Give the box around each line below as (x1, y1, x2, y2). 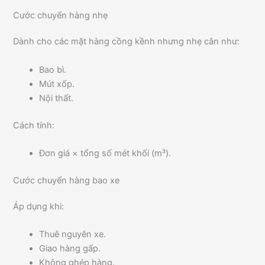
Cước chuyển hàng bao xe (13, 174, 120, 186)
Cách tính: (13, 119, 55, 131)
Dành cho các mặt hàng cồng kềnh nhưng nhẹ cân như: (13, 36, 240, 47)
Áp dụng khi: (13, 201, 64, 212)
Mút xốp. (39, 78, 75, 89)
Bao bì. (39, 64, 67, 75)
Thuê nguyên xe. (39, 229, 106, 240)
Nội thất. (39, 92, 74, 104)
